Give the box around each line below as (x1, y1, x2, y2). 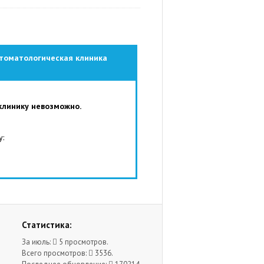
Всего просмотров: (22, 248, 88, 258)
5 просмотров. (57, 237, 108, 247)
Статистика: (22, 219, 72, 230)
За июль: (22, 237, 52, 247)
